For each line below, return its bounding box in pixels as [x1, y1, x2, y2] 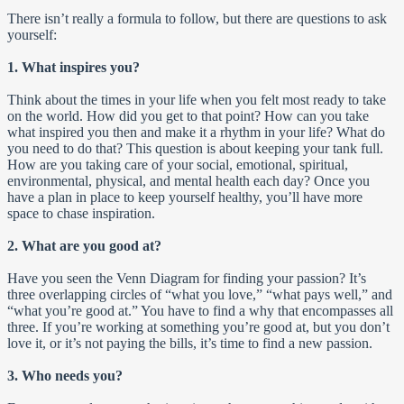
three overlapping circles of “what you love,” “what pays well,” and [7, 287, 392, 302]
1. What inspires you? [7, 60, 140, 75]
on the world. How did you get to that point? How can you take [7, 108, 369, 124]
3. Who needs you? [7, 368, 123, 383]
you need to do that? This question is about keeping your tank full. [7, 141, 383, 156]
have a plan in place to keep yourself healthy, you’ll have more [7, 189, 363, 205]
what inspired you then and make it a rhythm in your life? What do [7, 124, 385, 140]
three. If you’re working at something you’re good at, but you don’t [7, 319, 390, 335]
